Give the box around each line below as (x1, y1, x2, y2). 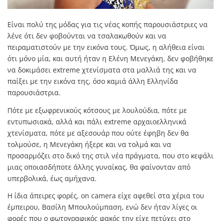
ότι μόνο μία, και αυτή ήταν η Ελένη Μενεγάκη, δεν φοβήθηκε (7, 54, 214, 63)
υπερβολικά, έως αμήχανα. (7, 173, 97, 183)
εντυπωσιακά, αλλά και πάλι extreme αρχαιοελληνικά (7, 116, 186, 126)
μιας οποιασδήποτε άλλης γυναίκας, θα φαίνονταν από (7, 162, 190, 172)
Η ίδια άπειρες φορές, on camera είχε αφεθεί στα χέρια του (7, 191, 204, 201)
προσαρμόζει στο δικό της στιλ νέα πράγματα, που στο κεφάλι (7, 150, 214, 160)
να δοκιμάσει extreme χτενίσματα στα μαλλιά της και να (7, 65, 196, 74)
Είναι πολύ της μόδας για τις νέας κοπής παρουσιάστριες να (7, 20, 208, 29)
